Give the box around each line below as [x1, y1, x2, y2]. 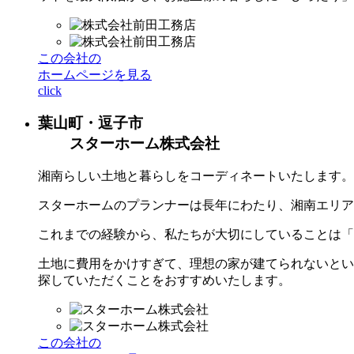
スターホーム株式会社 [70, 134, 220, 152]
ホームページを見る [38, 67, 152, 81]
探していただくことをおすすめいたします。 [38, 273, 291, 288]
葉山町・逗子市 [38, 114, 143, 131]
